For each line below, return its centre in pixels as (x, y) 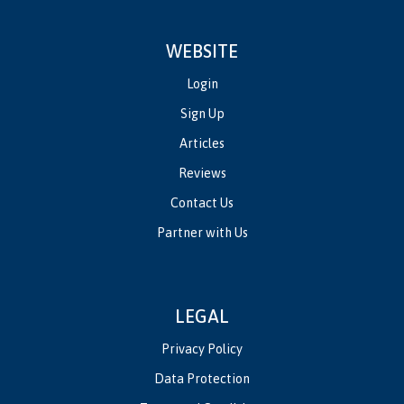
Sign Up (202, 114)
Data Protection (202, 379)
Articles (202, 144)
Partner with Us (202, 233)
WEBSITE (202, 51)
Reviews (202, 174)
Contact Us (202, 203)
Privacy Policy (202, 349)
